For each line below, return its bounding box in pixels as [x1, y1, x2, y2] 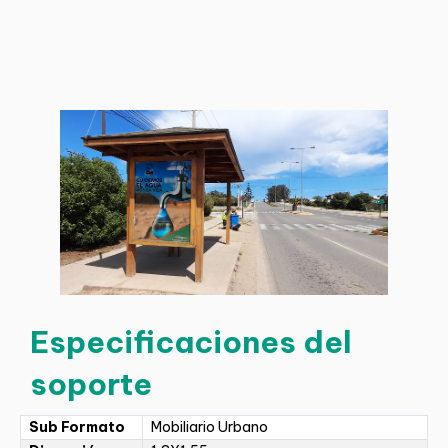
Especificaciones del [30, 322, 352, 361]
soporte [30, 364, 152, 403]
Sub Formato [29, 417, 125, 436]
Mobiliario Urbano [151, 417, 268, 436]
